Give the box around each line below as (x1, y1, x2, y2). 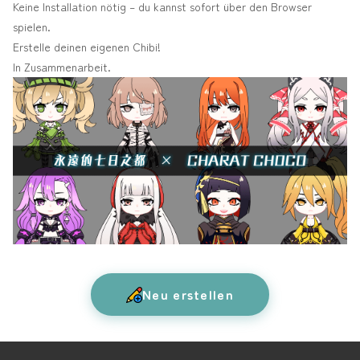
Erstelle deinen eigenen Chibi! (13, 39, 161, 55)
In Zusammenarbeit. (13, 59, 111, 75)
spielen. (13, 18, 51, 35)
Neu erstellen (142, 284, 234, 304)
